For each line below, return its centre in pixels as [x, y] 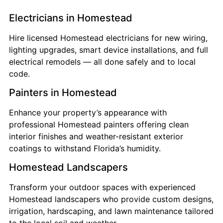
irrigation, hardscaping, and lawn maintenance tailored [111, 211]
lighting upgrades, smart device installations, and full [109, 50]
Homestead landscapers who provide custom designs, [111, 199]
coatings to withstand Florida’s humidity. [85, 149]
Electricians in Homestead [71, 18]
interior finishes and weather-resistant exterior [96, 137]
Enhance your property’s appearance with [88, 113]
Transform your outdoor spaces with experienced [102, 187]
